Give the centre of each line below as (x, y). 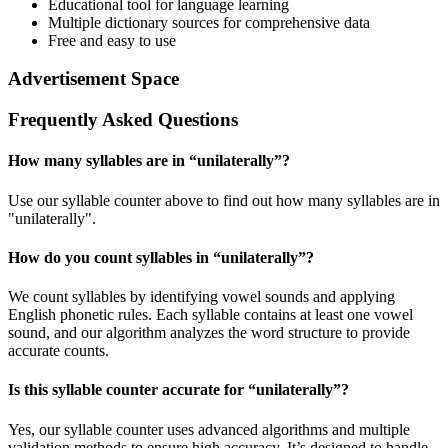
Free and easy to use (112, 40)
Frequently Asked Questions (123, 120)
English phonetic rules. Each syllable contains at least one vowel (210, 315)
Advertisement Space (93, 79)
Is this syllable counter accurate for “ (132, 390)
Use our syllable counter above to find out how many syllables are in (224, 200)
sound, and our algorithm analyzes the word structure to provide (209, 333)
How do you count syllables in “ (114, 257)
